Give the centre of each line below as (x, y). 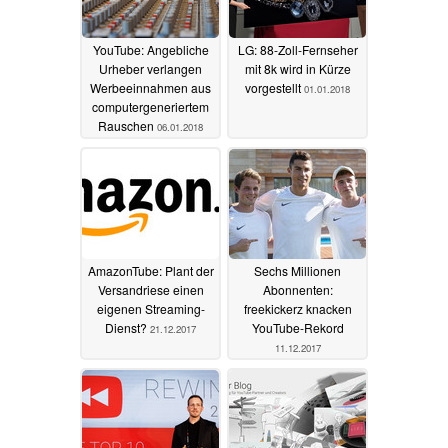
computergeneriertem (150, 106)
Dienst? (127, 327)
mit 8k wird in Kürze (297, 68)
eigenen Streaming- (150, 308)
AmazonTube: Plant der (150, 270)
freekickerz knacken (297, 308)
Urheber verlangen (150, 68)
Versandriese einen (150, 289)
